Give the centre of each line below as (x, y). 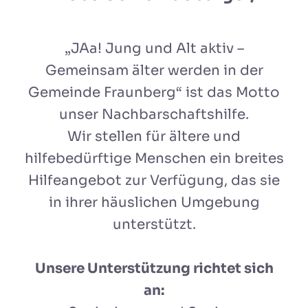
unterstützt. (154, 224)
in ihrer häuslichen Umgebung (154, 202)
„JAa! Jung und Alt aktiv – (154, 48)
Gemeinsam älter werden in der (154, 70)
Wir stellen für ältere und (154, 136)
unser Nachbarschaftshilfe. (154, 114)
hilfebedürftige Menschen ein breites (154, 158)
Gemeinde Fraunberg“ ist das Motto (154, 92)
